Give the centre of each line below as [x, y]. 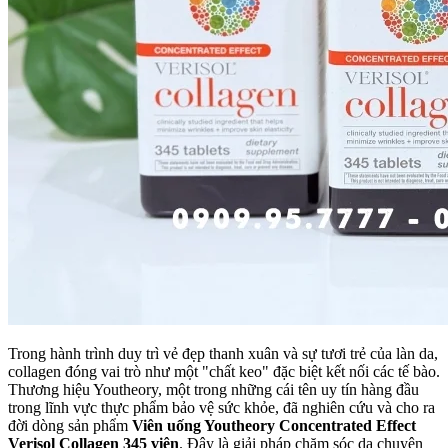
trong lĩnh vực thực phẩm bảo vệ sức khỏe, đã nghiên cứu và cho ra [221, 407]
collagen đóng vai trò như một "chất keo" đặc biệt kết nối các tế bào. [224, 371]
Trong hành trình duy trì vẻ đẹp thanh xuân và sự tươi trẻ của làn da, [223, 353]
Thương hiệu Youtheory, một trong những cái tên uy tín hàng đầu [213, 389]
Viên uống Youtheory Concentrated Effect [274, 425]
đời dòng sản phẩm [70, 425]
